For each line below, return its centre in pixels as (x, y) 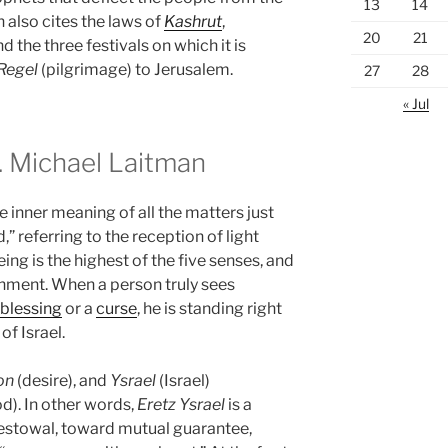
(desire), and (62, 380)
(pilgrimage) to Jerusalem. (135, 70)
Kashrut (193, 22)
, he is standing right (209, 308)
